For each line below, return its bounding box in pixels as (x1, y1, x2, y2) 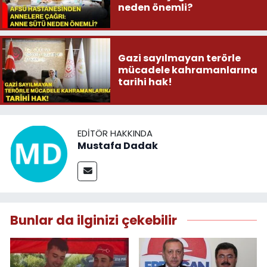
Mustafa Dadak (77, 138, 158, 153)
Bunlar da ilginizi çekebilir (10, 212, 177, 229)
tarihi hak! (117, 74, 172, 89)
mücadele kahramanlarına (117, 63, 257, 77)
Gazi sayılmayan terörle (117, 51, 241, 65)
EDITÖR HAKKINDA (77, 126, 153, 139)
